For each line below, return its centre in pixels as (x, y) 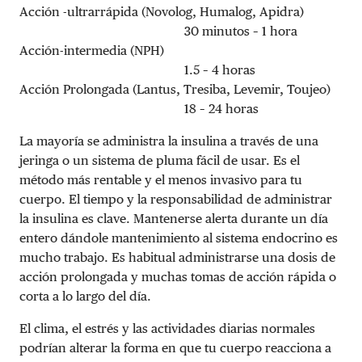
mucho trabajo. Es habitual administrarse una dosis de (177, 257)
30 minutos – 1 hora (158, 31)
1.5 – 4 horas (137, 69)
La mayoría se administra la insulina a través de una (169, 141)
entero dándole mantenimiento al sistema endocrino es (179, 238)
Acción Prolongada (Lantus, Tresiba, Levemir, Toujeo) (178, 89)
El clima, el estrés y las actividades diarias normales (167, 328)
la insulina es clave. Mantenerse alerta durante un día (174, 218)
